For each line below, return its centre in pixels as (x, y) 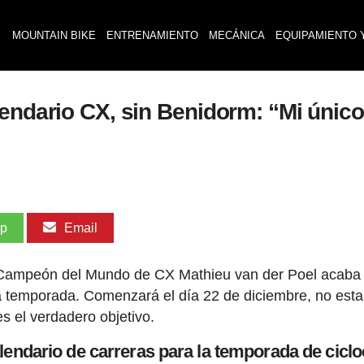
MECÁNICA (236, 35)
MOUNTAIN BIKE (54, 35)
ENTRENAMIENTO (152, 35)
